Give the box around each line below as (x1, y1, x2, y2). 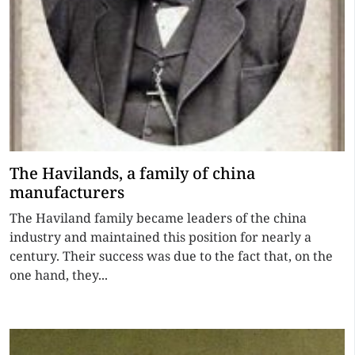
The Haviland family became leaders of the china (10, 209, 307, 227)
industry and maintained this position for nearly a (10, 228, 311, 246)
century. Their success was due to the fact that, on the (10, 247, 333, 265)
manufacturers (10, 181, 124, 203)
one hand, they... (10, 266, 108, 284)
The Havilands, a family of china (10, 162, 255, 184)
